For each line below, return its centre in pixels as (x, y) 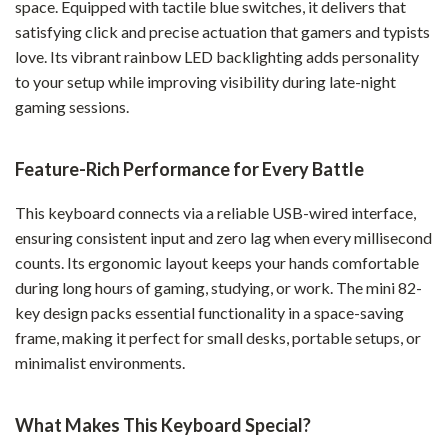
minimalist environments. (100, 362)
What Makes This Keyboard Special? (163, 425)
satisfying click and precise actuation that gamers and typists (222, 31)
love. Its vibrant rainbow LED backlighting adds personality (217, 56)
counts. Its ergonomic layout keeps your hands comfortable (217, 262)
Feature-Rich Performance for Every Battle (189, 169)
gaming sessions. (72, 106)
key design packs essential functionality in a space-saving (209, 312)
